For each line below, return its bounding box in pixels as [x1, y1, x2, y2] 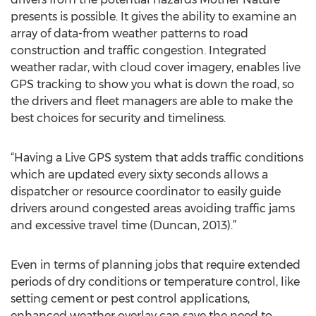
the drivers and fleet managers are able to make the [11, 95, 293, 108]
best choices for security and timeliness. [11, 111, 226, 125]
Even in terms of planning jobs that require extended [11, 258, 300, 272]
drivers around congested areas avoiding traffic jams [11, 202, 295, 215]
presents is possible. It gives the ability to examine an [11, 10, 297, 23]
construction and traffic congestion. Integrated [11, 44, 267, 57]
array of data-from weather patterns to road [11, 27, 248, 40]
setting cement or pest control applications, [11, 292, 250, 305]
